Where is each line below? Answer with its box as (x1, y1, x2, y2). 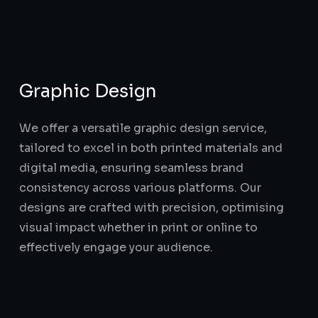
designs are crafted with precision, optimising (18, 200, 284, 215)
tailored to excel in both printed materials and (18, 141, 283, 155)
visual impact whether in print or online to (18, 220, 258, 235)
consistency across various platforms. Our (18, 180, 261, 195)
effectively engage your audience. (18, 240, 213, 255)
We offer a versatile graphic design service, (18, 121, 267, 136)
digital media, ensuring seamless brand (18, 160, 243, 175)
